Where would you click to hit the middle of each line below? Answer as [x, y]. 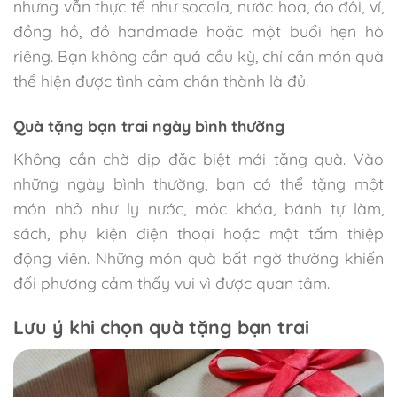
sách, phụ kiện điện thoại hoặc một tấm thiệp [198, 234]
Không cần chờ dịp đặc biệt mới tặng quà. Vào [198, 159]
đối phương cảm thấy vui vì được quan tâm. [171, 283]
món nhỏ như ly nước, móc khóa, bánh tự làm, [198, 209]
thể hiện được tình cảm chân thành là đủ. [161, 81]
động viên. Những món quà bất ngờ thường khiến [198, 258]
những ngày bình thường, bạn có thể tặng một [198, 184]
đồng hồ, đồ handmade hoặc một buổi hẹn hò [198, 31]
